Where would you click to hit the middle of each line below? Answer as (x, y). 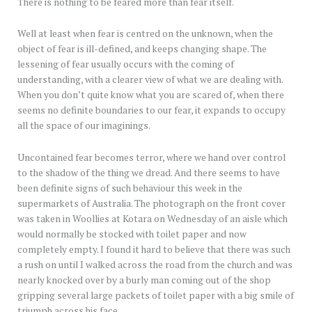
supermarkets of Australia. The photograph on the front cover (151, 204)
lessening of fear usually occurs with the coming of (126, 64)
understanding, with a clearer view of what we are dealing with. (150, 80)
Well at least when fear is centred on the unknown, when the (145, 34)
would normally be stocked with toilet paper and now (132, 234)
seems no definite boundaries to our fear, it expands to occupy (151, 110)
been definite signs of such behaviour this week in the (130, 188)
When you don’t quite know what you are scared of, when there (151, 95)
